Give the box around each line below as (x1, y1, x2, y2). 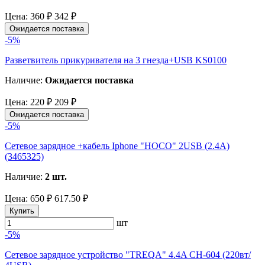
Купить (9, 206, 34, 215)
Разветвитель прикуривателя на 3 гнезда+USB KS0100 (5, 54, 227, 65)
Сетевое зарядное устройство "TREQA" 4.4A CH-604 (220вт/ (5, 249, 251, 260)
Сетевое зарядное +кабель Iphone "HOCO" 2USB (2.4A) (5, 140, 230, 151)
